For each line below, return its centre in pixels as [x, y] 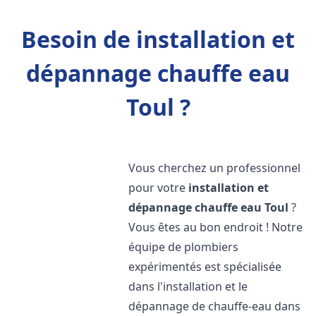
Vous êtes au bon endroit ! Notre [216, 227]
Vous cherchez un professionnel [215, 168]
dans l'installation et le [188, 286]
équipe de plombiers [184, 247]
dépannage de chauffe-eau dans [215, 306]
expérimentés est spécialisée [205, 267]
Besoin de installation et [158, 39]
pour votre [159, 188]
